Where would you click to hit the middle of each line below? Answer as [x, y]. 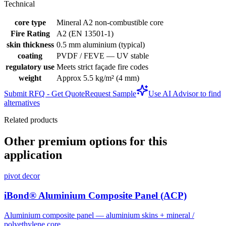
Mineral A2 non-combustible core [110, 22]
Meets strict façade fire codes [102, 67]
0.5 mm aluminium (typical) [101, 44]
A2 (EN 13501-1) [85, 33]
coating [30, 55]
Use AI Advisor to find [185, 93]
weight [30, 78]
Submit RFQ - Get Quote [44, 93]
